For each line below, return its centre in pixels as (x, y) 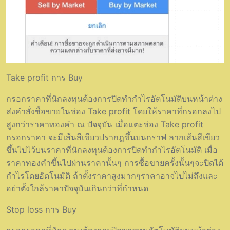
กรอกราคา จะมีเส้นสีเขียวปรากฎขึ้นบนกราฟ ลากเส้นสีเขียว (113, 137)
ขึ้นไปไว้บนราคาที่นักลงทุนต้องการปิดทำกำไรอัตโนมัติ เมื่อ (112, 150)
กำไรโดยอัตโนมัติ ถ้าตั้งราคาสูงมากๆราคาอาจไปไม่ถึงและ (112, 175)
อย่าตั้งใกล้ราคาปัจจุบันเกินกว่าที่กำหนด (77, 188)
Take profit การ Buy (44, 77)
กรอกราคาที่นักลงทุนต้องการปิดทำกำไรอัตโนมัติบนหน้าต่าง (114, 98)
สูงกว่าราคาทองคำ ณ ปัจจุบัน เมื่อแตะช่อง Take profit (105, 124)
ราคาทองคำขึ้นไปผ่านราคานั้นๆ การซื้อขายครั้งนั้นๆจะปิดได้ (115, 162)
